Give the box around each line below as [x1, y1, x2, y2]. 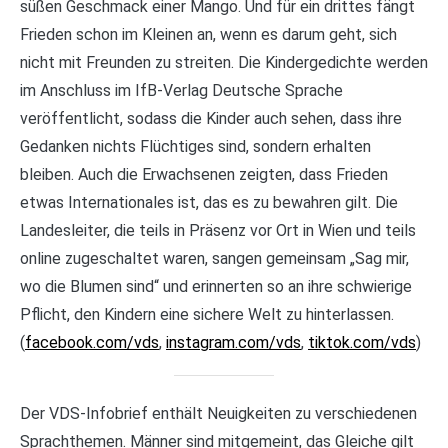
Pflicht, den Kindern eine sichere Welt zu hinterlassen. [20, 304, 394, 324]
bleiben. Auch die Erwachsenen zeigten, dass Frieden [20, 164, 388, 184]
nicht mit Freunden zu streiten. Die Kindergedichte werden [20, 52, 428, 72]
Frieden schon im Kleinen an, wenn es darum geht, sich [20, 24, 397, 44]
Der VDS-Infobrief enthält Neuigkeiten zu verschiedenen [20, 403, 417, 423]
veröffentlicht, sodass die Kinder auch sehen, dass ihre [20, 108, 402, 128]
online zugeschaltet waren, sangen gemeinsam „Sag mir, [20, 248, 409, 268]
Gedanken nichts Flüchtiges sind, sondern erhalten [20, 136, 371, 156]
